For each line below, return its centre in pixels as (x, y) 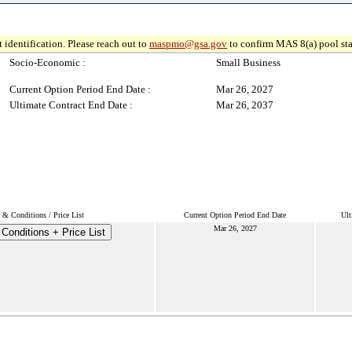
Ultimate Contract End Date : (71, 105)
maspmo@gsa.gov (188, 44)
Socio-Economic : (48, 62)
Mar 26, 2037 (245, 105)
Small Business (248, 62)
